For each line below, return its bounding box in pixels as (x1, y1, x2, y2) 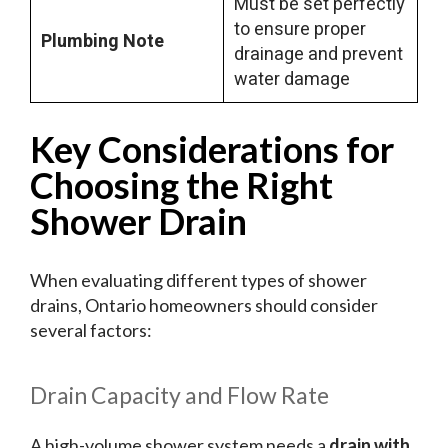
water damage (234, 66, 350, 94)
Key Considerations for (30, 127, 394, 172)
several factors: (30, 319, 152, 342)
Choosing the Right (30, 163, 333, 208)
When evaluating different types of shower (30, 269, 367, 292)
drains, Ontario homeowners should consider (30, 294, 378, 317)
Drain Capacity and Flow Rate (30, 381, 329, 410)
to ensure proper (234, 16, 366, 44)
